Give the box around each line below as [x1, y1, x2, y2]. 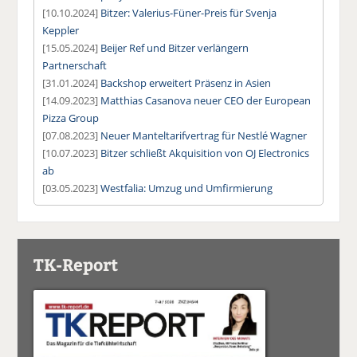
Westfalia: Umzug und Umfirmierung [100, 180, 273, 195]
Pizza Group [42, 110, 100, 125]
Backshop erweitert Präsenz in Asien [100, 75, 272, 90]
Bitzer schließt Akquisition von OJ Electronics [100, 145, 310, 160]
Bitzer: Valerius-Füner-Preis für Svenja [100, 5, 277, 20]
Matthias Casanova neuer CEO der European [100, 92, 312, 108]
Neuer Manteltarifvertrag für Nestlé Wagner [100, 127, 308, 143]
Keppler [42, 22, 80, 37]
